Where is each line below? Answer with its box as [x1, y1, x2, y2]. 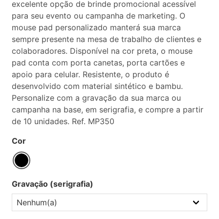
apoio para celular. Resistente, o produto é [12, 69, 169, 79]
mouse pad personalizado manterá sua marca [12, 22, 181, 32]
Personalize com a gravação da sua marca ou [12, 92, 181, 103]
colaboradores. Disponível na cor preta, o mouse [12, 45, 193, 56]
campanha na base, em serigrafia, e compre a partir [12, 104, 203, 114]
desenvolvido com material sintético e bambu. [12, 81, 183, 91]
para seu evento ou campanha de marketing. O [12, 10, 185, 21]
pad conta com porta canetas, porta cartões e [12, 57, 185, 67]
